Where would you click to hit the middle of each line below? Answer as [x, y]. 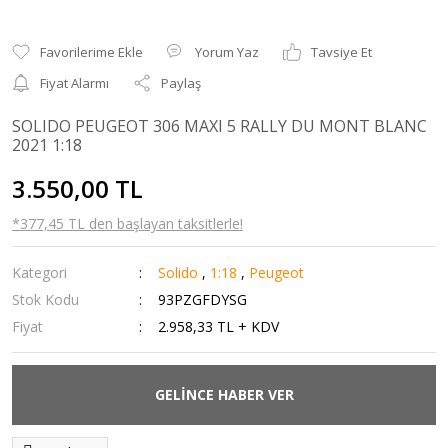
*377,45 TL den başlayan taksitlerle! [127, 223]
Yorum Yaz [227, 51]
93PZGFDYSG [203, 299]
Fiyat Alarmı [74, 82]
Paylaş [181, 82]
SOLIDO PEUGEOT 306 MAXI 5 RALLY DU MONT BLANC [219, 125]
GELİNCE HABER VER [224, 395]
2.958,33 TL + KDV [219, 326]
